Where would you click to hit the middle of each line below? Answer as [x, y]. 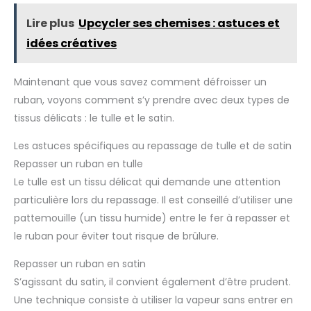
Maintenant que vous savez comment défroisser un [140, 82]
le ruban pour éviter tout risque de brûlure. [116, 236]
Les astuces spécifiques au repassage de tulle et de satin [153, 146]
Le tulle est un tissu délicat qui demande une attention [147, 182]
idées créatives [72, 44]
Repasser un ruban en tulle [78, 164]
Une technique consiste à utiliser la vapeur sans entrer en [153, 300]
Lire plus [50, 24]
